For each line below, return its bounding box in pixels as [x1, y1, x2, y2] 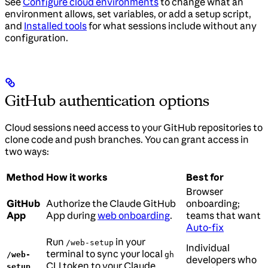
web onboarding [98, 209, 170, 222]
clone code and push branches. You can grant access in [5, 133, 249, 146]
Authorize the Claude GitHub [46, 197, 176, 210]
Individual [186, 242, 230, 254]
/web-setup [66, 238, 114, 248]
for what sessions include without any [87, 20, 257, 32]
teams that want [186, 209, 261, 222]
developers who [186, 254, 257, 266]
